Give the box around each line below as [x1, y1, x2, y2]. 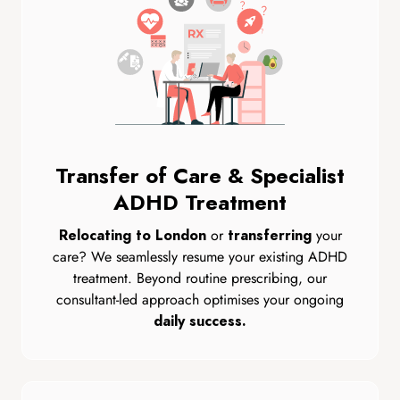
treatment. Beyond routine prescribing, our [73, 268, 327, 288]
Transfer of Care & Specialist [55, 161, 345, 190]
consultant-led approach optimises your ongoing [56, 289, 344, 310]
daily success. [154, 312, 246, 331]
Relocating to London [58, 226, 206, 246]
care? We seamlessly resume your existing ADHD [53, 246, 347, 267]
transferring [227, 226, 312, 246]
